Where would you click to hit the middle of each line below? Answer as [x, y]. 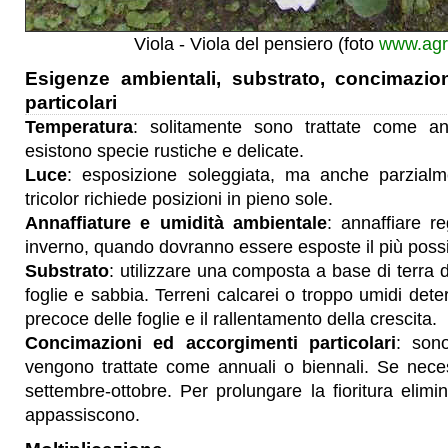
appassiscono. [82, 415]
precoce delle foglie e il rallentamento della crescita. [231, 319]
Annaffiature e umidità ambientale [176, 223]
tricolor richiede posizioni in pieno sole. [179, 199]
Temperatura [79, 127]
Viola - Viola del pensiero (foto [256, 44]
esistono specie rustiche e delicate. [164, 151]
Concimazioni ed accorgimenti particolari [210, 343]
